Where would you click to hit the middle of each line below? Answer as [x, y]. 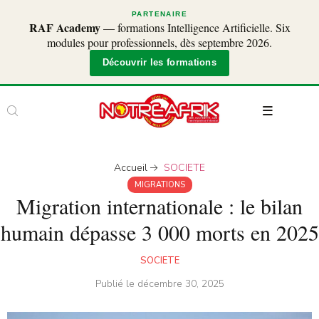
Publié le [116, 284]
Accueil [131, 168]
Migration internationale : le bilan [159, 206]
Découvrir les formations [159, 63]
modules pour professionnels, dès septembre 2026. [159, 42]
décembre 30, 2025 [181, 284]
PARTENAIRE [159, 14]
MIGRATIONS [159, 185]
